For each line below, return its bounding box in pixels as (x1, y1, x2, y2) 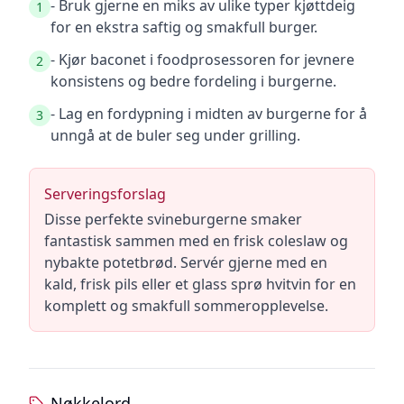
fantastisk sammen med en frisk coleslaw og (44, 231, 348, 251)
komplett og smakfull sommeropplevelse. (44, 296, 328, 316)
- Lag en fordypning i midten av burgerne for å (50, 104, 367, 124)
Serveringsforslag (44, 184, 166, 204)
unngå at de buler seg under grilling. (50, 125, 300, 145)
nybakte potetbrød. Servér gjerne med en (44, 252, 327, 272)
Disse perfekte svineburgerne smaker (44, 209, 302, 229)
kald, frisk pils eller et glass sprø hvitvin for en (44, 274, 356, 294)
